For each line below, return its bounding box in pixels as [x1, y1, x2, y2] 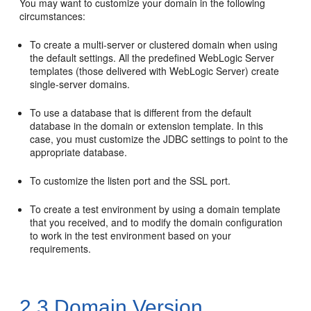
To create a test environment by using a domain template [30, 202, 281, 216]
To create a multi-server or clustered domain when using [30, 37, 278, 51]
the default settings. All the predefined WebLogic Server [30, 51, 275, 65]
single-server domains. [30, 77, 131, 91]
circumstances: [19, 9, 86, 23]
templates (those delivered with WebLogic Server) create [30, 64, 280, 78]
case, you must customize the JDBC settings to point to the [30, 132, 289, 146]
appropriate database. [30, 145, 128, 159]
